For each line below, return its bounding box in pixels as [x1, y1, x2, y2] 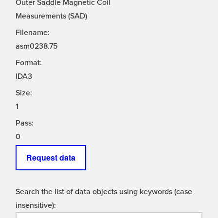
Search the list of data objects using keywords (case [16, 187, 192, 197]
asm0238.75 [16, 41, 58, 52]
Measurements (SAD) [16, 11, 87, 21]
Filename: [16, 28, 50, 38]
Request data [26, 152, 75, 163]
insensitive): [16, 200, 56, 211]
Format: [16, 58, 42, 68]
